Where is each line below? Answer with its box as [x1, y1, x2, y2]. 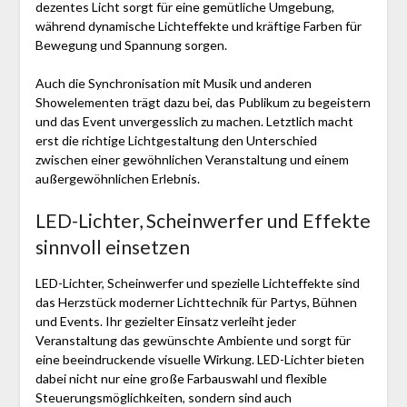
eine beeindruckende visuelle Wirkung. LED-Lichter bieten [35, 351, 364, 367]
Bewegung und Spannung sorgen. [35, 36, 227, 53]
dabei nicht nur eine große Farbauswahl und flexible [35, 370, 327, 386]
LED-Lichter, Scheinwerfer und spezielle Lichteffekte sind [35, 274, 360, 291]
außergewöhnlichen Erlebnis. [35, 170, 200, 186]
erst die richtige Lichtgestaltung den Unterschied [35, 132, 317, 148]
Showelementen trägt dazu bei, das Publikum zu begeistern [35, 94, 371, 110]
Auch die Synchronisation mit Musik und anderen [35, 74, 312, 91]
